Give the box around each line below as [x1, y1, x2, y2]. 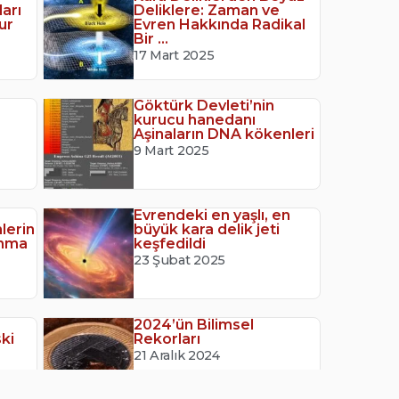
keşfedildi [134, 235, 207, 253]
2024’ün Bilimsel [134, 316, 255, 334]
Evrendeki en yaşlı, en [134, 207, 291, 224]
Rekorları [134, 330, 201, 348]
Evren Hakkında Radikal [134, 15, 306, 33]
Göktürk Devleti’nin [134, 96, 275, 114]
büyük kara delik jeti [134, 221, 281, 239]
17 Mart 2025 [134, 46, 215, 63]
